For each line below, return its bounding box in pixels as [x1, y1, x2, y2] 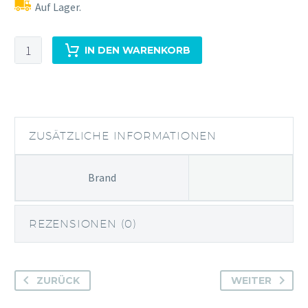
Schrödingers [14, 38, 76, 52]
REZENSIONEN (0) [29, 217, 137, 231]
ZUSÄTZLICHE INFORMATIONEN [29, 129, 217, 143]
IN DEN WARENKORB [85, 44, 190, 57]
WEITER [231, 274, 272, 287]
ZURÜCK [36, 274, 80, 287]
